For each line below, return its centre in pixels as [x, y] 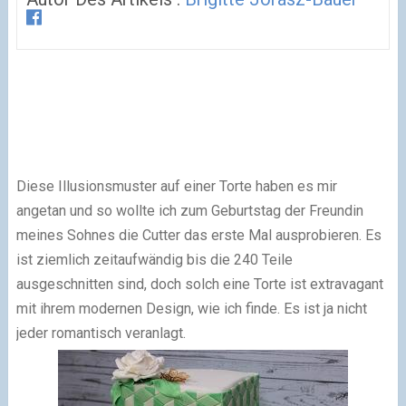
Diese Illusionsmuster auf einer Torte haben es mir [176, 186]
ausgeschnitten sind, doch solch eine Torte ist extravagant [199, 284]
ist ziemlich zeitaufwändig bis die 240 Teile [154, 259]
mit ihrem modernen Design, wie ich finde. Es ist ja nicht [191, 308]
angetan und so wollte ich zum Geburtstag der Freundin [189, 210]
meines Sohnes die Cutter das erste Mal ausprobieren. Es [198, 235]
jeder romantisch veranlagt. [102, 333]
